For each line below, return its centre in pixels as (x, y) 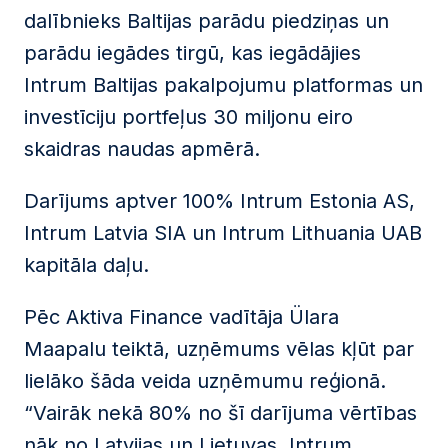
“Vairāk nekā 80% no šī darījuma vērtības (220, 413)
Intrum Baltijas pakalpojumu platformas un (223, 85)
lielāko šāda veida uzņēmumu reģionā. (205, 381)
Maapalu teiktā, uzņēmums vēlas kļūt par (219, 349)
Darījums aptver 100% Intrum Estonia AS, (219, 201)
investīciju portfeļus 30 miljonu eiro (188, 117)
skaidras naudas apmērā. (142, 149)
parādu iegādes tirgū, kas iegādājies (192, 53)
